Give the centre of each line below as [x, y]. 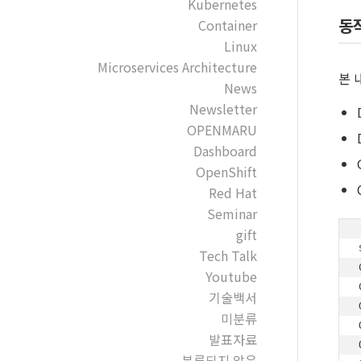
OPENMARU [222, 130]
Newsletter [223, 109]
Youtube [231, 276]
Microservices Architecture [177, 67]
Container [227, 25]
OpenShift [226, 172]
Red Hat [232, 193]
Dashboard [225, 151]
